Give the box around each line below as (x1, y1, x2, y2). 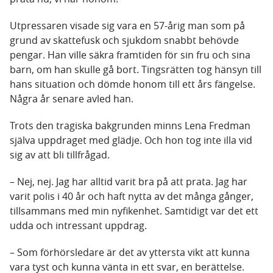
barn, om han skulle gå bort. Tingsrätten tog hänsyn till (10, 63, 261, 77)
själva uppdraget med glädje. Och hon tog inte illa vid (10, 133, 252, 147)
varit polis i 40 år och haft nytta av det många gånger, (10, 190, 253, 204)
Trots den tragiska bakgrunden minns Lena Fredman (10, 119, 250, 133)
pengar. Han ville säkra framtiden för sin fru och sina (10, 48, 250, 62)
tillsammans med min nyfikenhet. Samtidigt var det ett (10, 204, 258, 218)
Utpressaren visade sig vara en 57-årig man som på (10, 19, 245, 33)
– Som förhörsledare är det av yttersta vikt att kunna (10, 246, 250, 260)
